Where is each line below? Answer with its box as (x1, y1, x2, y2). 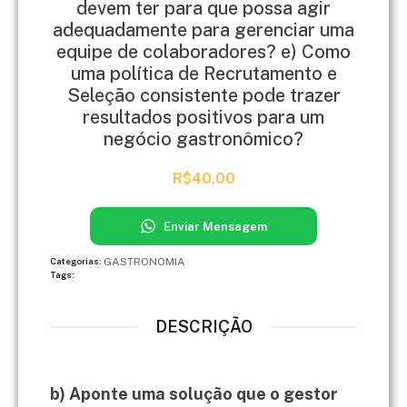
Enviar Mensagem (164, 219, 267, 233)
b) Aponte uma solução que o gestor (50, 383, 338, 403)
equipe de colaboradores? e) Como (56, 40, 351, 63)
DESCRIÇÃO (154, 316, 253, 336)
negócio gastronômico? (104, 127, 303, 150)
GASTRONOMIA (104, 254, 185, 268)
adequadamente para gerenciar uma (53, 18, 354, 41)
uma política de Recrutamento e (70, 62, 337, 84)
